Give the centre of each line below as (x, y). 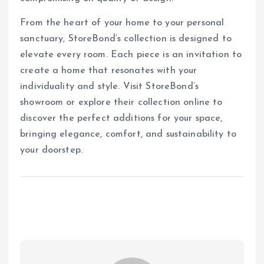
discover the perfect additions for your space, (121, 119)
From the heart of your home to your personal (122, 23)
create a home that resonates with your (109, 71)
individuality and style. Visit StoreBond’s (109, 87)
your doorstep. (52, 151)
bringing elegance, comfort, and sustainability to (128, 135)
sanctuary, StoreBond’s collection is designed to (126, 39)
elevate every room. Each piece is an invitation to (131, 55)
